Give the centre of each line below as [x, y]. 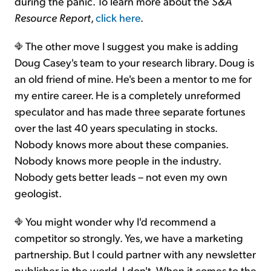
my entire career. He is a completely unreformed [128, 95]
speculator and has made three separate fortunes [130, 111]
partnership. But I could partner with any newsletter [135, 254]
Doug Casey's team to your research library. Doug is [134, 62]
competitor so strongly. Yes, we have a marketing [129, 238]
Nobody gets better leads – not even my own [121, 177]
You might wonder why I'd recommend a [119, 221]
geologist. [38, 193]
